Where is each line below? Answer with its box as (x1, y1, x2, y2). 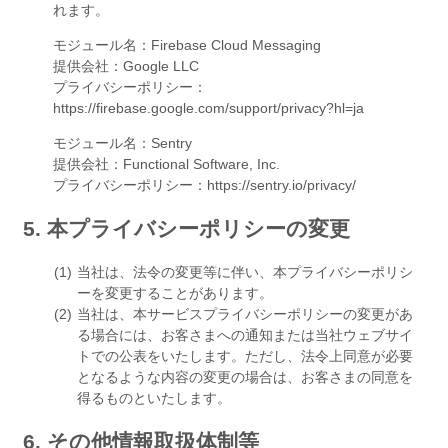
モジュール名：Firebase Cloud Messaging (53, 36, 321, 53)
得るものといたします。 (77, 389, 231, 406)
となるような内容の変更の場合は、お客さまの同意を (77, 368, 413, 385)
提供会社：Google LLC (53, 57, 199, 74)
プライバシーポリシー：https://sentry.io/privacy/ (53, 176, 356, 193)
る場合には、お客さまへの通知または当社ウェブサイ (77, 326, 413, 343)
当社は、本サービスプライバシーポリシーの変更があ (77, 305, 413, 322)
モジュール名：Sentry (53, 134, 192, 151)
